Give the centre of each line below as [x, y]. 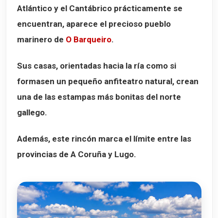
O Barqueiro [89, 39]
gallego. [32, 112]
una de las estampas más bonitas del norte [99, 97]
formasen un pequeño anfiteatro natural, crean [108, 81]
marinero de [41, 39]
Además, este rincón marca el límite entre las [104, 138]
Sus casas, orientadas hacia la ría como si [97, 65]
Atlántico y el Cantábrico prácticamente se [100, 8]
